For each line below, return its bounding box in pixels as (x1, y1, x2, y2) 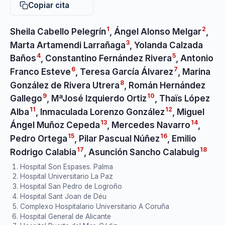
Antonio (180, 53, 213, 63)
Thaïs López (159, 93, 210, 103)
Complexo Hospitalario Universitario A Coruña (20, 202, 169, 210)
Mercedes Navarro (111, 120, 190, 131)
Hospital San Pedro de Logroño (20, 182, 122, 191)
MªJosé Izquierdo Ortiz (51, 93, 147, 103)
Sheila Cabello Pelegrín (10, 26, 106, 37)
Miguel (177, 106, 204, 117)
